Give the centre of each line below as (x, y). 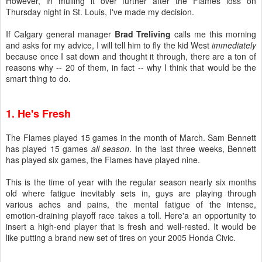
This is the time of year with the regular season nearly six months (131, 182)
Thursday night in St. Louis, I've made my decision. (100, 12)
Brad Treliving (143, 34)
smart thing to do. (38, 78)
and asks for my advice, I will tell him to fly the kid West (109, 45)
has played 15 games (49, 149)
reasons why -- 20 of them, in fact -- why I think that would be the (131, 67)
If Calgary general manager (60, 34)
